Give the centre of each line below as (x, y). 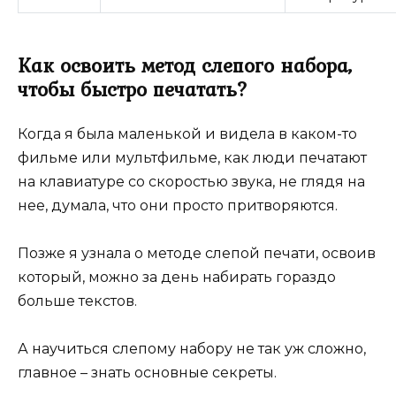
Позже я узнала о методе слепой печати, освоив (197, 253)
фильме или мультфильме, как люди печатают (192, 157)
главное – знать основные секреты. (147, 373)
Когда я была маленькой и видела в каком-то (187, 133)
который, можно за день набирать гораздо (177, 277)
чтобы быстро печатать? (133, 89)
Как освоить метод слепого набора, (185, 65)
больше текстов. (77, 301)
